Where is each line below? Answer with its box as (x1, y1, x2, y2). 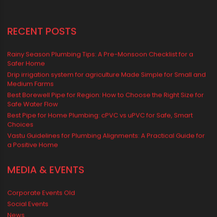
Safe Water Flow (7, 203, 58, 213)
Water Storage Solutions (7, 14, 100, 25)
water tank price (7, 52, 71, 64)
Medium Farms (7, 183, 54, 192)
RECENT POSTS (7, 128, 77, 142)
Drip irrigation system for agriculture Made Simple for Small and (7, 173, 206, 183)
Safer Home (7, 162, 45, 172)
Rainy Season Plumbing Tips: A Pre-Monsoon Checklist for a (7, 153, 193, 163)
